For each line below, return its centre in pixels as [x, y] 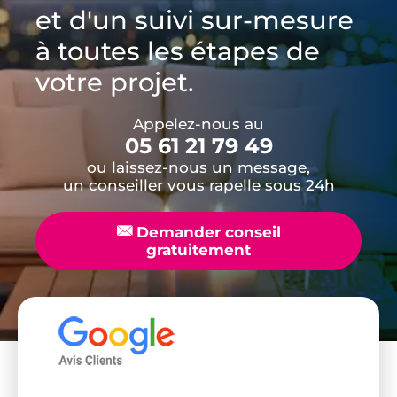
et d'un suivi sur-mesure [195, 19]
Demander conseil [206, 232]
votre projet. [115, 82]
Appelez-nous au [198, 124]
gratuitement [198, 249]
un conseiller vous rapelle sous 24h [198, 185]
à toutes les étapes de [178, 51]
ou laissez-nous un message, [198, 167]
